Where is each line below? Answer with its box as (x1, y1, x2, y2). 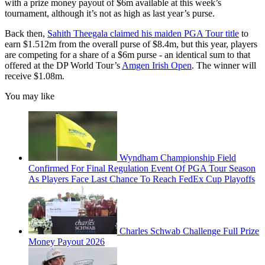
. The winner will (192, 60, 256, 71)
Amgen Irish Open (122, 60, 192, 71)
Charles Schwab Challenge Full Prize (119, 226, 259, 237)
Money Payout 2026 (28, 237, 105, 247)
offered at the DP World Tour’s (5, 60, 122, 71)
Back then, (5, 28, 47, 39)
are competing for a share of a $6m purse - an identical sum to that (5, 50, 250, 60)
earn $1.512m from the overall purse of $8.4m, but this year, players (5, 39, 257, 50)
